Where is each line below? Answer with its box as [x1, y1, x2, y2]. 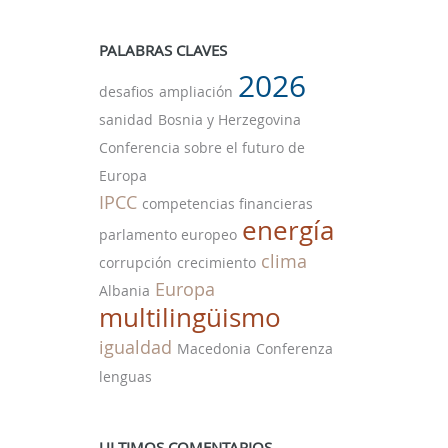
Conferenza [255, 339, 333, 358]
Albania [98, 281, 150, 300]
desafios [98, 82, 154, 101]
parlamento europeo [98, 225, 237, 244]
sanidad [98, 110, 153, 129]
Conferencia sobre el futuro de [98, 138, 305, 157]
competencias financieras [141, 194, 313, 213]
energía [241, 213, 334, 248]
